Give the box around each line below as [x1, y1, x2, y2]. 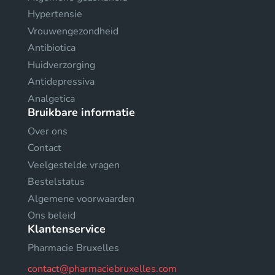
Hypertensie [28, 7, 82, 21]
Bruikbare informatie [28, 104, 135, 120]
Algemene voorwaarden [28, 192, 134, 206]
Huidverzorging [28, 58, 95, 72]
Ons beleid [28, 209, 76, 222]
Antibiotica [28, 41, 76, 55]
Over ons [28, 124, 68, 138]
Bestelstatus [28, 175, 85, 188]
